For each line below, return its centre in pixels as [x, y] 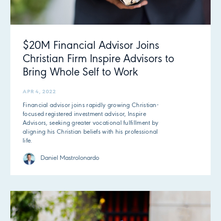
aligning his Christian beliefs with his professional [91, 132]
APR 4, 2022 [39, 92]
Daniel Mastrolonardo [70, 159]
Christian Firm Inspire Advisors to [98, 60]
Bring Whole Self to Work [80, 73]
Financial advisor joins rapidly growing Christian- [91, 106]
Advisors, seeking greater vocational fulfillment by [91, 123]
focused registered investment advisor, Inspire [84, 114]
